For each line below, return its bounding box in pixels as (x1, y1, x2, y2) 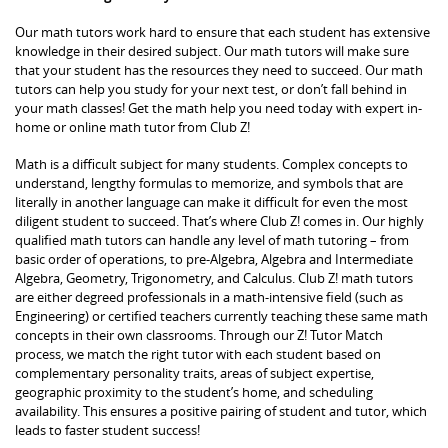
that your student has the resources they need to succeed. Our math (15, 60, 423, 79)
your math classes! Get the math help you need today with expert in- (15, 98, 422, 117)
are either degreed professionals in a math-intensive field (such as (15, 287, 403, 306)
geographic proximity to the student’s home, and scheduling (15, 382, 373, 401)
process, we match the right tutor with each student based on (15, 344, 381, 363)
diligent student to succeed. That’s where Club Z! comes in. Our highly (15, 211, 424, 230)
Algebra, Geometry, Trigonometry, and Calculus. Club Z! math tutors (15, 268, 413, 287)
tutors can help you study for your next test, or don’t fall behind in (15, 79, 407, 98)
